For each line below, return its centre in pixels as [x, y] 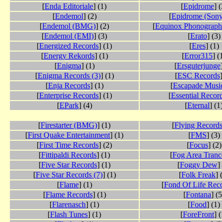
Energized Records [69, 46]
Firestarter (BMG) [69, 125]
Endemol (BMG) [69, 26]
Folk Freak [198, 175]
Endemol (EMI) [69, 36]
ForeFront [198, 215]
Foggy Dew [198, 165]
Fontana [198, 195]
